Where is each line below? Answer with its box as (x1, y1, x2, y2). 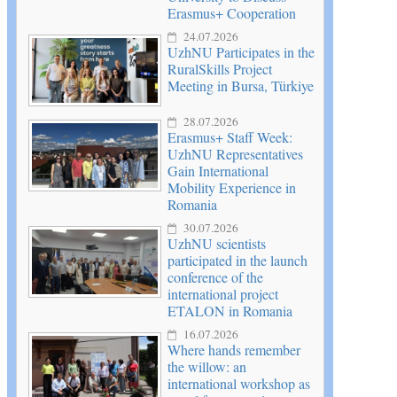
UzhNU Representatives (167, 144, 303, 164)
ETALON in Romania (167, 301, 292, 321)
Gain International (167, 161, 269, 181)
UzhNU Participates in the (167, 43, 315, 62)
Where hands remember (167, 340, 300, 360)
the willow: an (167, 357, 246, 377)
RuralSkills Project (167, 59, 272, 79)
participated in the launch (167, 251, 307, 270)
